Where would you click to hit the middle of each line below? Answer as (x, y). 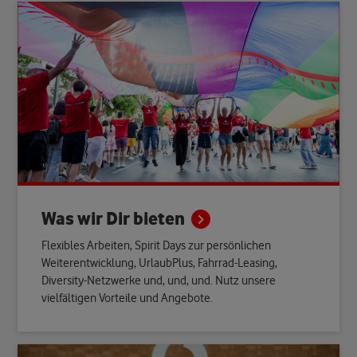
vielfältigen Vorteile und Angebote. (127, 298)
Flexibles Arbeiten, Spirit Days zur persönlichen (157, 245)
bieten (161, 219)
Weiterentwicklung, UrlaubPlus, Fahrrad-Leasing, (160, 263)
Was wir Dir (88, 219)
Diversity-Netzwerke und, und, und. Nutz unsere (159, 280)
